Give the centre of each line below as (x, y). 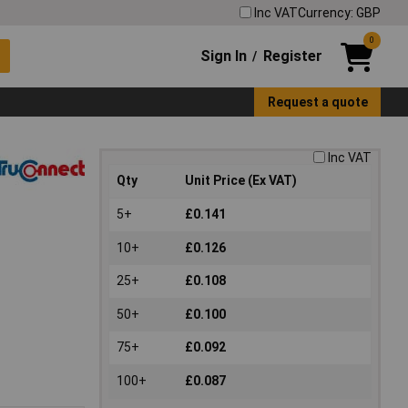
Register (292, 56)
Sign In (224, 56)
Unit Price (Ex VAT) (241, 181)
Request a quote (317, 102)
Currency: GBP (339, 12)
